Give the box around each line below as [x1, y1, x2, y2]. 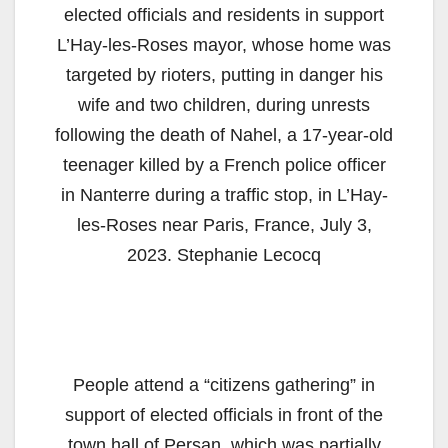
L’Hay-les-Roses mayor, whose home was [57, 34, 391, 55]
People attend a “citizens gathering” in [73, 374, 375, 395]
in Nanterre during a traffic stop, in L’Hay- [60, 184, 388, 205]
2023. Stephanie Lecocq [127, 244, 321, 265]
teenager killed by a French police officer [62, 154, 386, 175]
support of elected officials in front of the [65, 404, 383, 425]
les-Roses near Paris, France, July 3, [76, 214, 372, 235]
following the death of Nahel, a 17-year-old [55, 124, 393, 145]
